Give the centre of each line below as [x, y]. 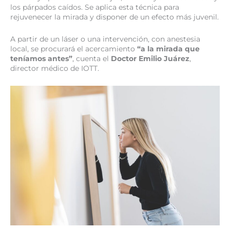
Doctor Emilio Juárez [150, 58]
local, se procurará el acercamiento [74, 49]
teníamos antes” [41, 58]
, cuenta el [92, 58]
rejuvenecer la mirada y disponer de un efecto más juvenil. [114, 17]
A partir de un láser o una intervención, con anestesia [105, 39]
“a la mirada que [168, 49]
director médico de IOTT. [55, 68]
